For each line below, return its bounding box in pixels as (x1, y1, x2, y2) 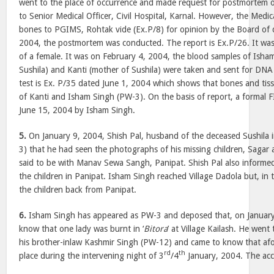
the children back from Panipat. (19, 185, 137, 194)
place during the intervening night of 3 (19, 251, 165, 261)
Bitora (144, 224, 168, 234)
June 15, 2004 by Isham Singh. (19, 105, 136, 115)
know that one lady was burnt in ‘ (19, 224, 144, 234)
